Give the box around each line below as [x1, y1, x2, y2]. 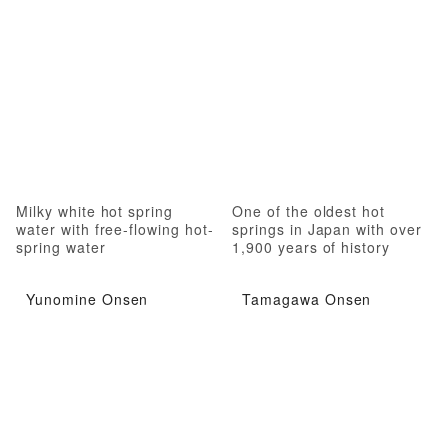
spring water [16, 236, 106, 257]
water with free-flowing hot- [16, 218, 214, 239]
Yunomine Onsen [26, 289, 149, 310]
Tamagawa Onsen [242, 289, 372, 310]
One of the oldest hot [232, 200, 386, 221]
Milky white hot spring [16, 200, 174, 221]
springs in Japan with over [232, 218, 422, 239]
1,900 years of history [232, 236, 391, 257]
